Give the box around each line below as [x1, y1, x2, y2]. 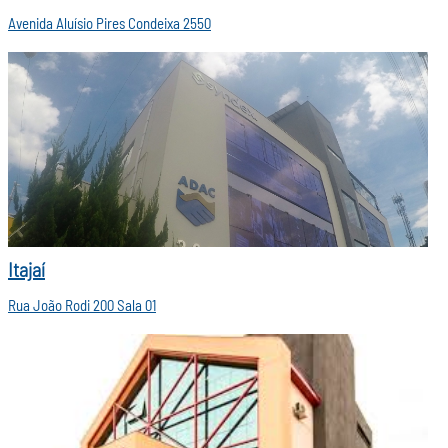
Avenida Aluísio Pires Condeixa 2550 [8, 17, 211, 32]
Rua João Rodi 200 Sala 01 [8, 299, 156, 314]
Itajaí [8, 261, 45, 281]
